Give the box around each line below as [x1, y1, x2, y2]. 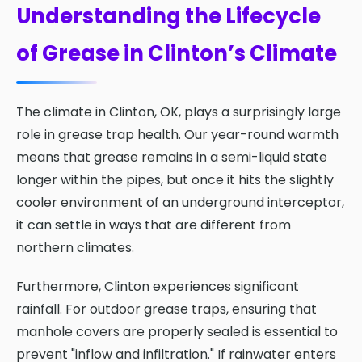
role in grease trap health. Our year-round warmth [16, 124, 339, 144]
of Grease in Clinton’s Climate [16, 38, 337, 68]
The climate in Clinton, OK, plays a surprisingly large [16, 102, 341, 121]
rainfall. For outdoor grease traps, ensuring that [16, 299, 317, 318]
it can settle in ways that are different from [16, 215, 291, 234]
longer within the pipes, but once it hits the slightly [16, 170, 334, 189]
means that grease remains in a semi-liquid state [16, 147, 327, 166]
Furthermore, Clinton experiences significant [16, 276, 299, 296]
